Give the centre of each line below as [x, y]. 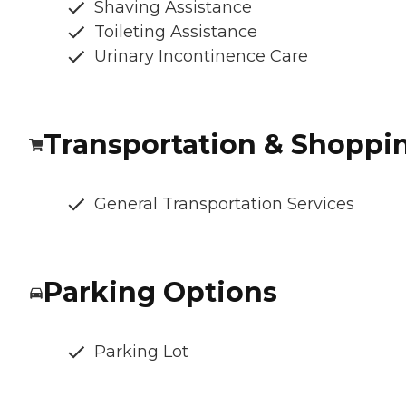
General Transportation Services [224, 204]
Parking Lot [141, 352]
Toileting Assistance [176, 32]
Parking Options [160, 293]
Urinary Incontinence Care [201, 57]
